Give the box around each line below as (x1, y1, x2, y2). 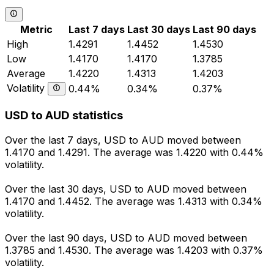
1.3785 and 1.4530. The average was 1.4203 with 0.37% (5, 244, 263, 257)
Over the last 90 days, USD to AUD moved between (5, 232, 247, 245)
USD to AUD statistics (5, 108, 123, 123)
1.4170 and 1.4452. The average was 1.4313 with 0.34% (5, 195, 262, 208)
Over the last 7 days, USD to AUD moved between (5, 134, 241, 147)
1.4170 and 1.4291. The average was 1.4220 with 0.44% (5, 146, 264, 159)
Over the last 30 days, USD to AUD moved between (5, 183, 246, 196)
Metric (20, 23, 53, 35)
